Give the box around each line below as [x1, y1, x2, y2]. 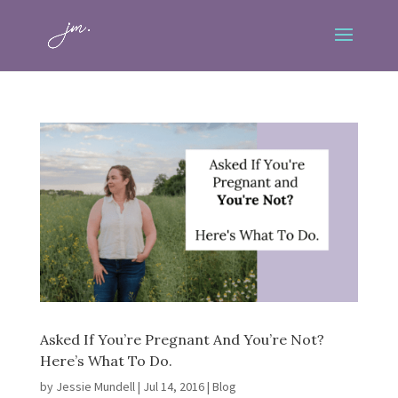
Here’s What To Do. [39, 351, 172, 370]
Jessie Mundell [55, 378, 135, 394]
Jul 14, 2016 [142, 378, 204, 394]
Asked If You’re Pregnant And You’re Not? [39, 330, 324, 348]
